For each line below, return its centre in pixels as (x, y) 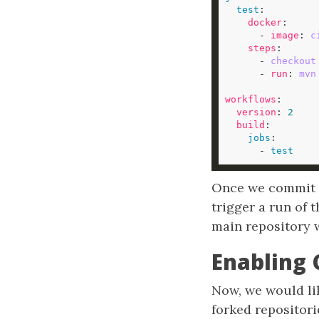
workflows (251, 99)
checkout (293, 61)
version (256, 112)
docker (265, 22)
